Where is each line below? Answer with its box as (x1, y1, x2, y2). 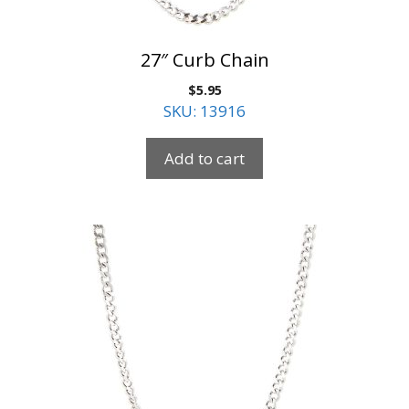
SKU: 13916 (163, 100, 246, 121)
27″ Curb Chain (140, 47, 269, 72)
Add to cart (164, 148, 245, 169)
